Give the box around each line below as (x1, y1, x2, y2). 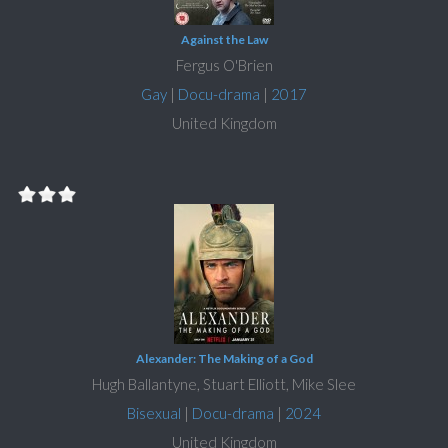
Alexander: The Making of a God (135, 351, 313, 367)
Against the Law (180, 32, 268, 48)
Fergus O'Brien (175, 56, 273, 75)
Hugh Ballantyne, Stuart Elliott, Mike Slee (92, 375, 356, 394)
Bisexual (127, 404, 181, 423)
